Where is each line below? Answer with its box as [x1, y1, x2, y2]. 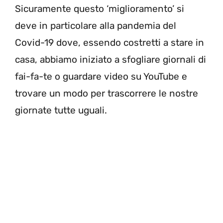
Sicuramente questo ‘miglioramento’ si [15, 3, 184, 15]
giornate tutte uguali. [15, 105, 107, 116]
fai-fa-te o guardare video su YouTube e [15, 71, 187, 83]
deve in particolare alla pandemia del [15, 20, 176, 32]
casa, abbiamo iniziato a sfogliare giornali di [15, 54, 206, 66]
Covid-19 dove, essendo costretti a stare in [15, 37, 204, 49]
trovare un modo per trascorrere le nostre [15, 88, 198, 100]
